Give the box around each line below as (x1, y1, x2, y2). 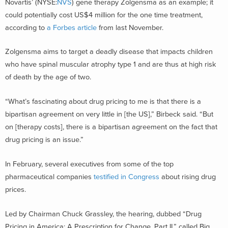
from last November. (97, 23, 163, 32)
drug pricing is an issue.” (5, 135, 83, 144)
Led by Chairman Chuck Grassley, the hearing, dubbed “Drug (5, 209, 202, 218)
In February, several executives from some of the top (5, 159, 174, 168)
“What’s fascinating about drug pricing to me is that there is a (5, 97, 201, 106)
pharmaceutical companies (5, 172, 94, 181)
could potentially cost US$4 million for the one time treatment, (5, 10, 203, 19)
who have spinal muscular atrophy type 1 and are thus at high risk (5, 60, 216, 69)
